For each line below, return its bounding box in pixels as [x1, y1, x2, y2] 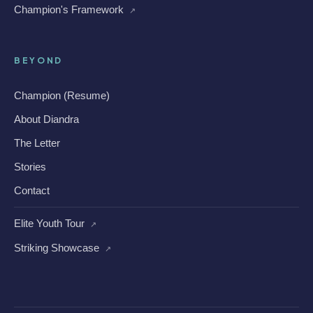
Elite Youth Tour [14, 217, 87, 229]
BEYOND [14, 55, 63, 66]
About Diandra [14, 113, 79, 125]
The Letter [14, 137, 60, 149]
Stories [14, 161, 46, 173]
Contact [14, 184, 50, 196]
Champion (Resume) [14, 89, 110, 101]
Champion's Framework [14, 3, 126, 15]
